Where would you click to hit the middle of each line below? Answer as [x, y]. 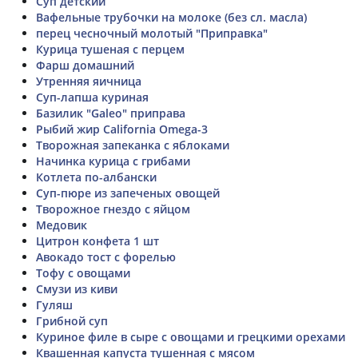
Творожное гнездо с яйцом [113, 209]
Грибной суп [72, 320]
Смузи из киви [77, 288]
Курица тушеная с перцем [110, 49]
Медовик [62, 225]
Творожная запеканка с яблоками [133, 145]
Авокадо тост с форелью [106, 257]
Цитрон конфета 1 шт [97, 241]
